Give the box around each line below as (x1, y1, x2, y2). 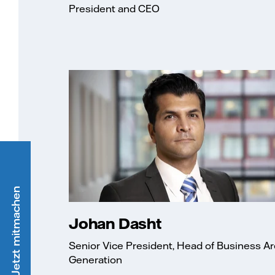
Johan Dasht (69, 214, 161, 233)
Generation (69, 254, 122, 266)
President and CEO (69, 2, 160, 15)
